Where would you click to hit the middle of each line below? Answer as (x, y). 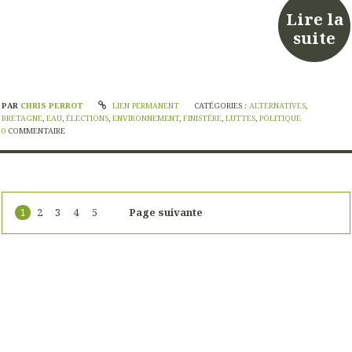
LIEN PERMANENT (144, 106)
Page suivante (166, 213)
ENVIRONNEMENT (146, 119)
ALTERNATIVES (278, 106)
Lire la (314, 18)
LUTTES (240, 119)
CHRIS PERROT (53, 106)
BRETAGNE (22, 119)
